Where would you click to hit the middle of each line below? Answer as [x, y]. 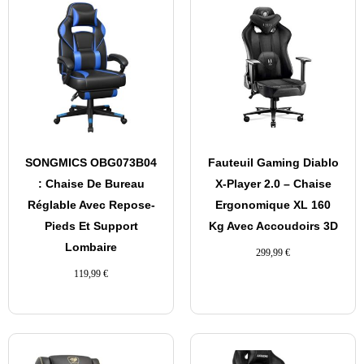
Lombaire [91, 247]
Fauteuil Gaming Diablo [273, 163]
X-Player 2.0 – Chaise [273, 184]
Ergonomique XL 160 [273, 205]
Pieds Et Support [91, 226]
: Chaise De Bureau [91, 184]
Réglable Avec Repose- [91, 205]
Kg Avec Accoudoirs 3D [273, 226]
